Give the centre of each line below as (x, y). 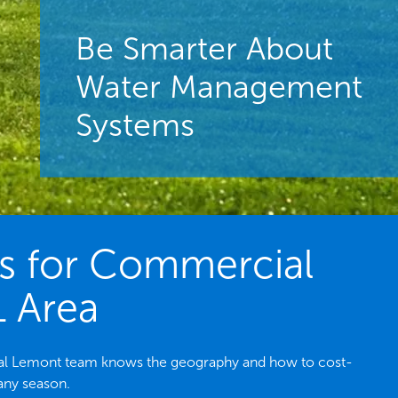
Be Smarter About (204, 48)
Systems (135, 124)
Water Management (219, 86)
